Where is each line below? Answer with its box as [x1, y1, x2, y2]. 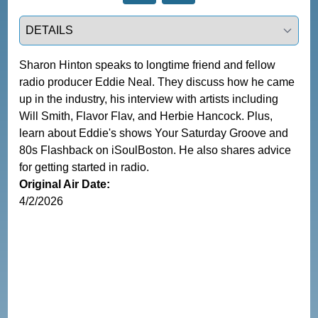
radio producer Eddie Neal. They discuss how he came [19, 75, 295, 88]
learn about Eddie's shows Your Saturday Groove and [19, 126, 289, 139]
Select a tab [18, 16, 79, 29]
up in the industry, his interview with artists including [19, 92, 279, 105]
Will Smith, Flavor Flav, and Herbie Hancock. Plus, [19, 109, 273, 122]
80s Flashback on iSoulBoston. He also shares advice [19, 143, 292, 156]
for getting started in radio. [19, 160, 150, 173]
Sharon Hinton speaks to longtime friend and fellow [19, 58, 276, 71]
